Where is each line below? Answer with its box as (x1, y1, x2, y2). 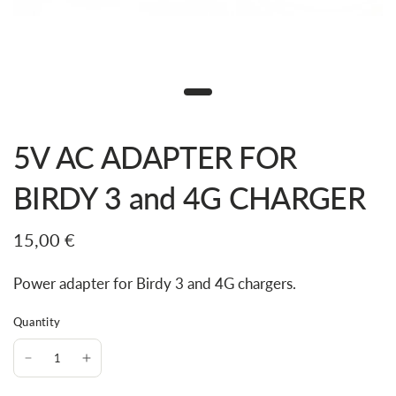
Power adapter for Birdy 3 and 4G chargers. (13, 274, 297, 293)
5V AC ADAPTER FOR (13, 139, 297, 175)
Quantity (13, 315, 61, 329)
